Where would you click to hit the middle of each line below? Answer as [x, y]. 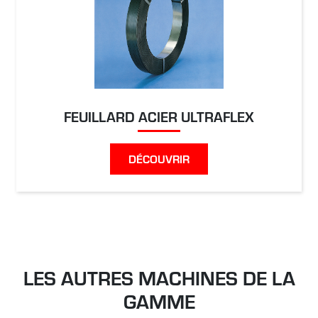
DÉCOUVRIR [159, 158]
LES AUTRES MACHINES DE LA [159, 277]
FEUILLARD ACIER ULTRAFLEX [159, 116]
